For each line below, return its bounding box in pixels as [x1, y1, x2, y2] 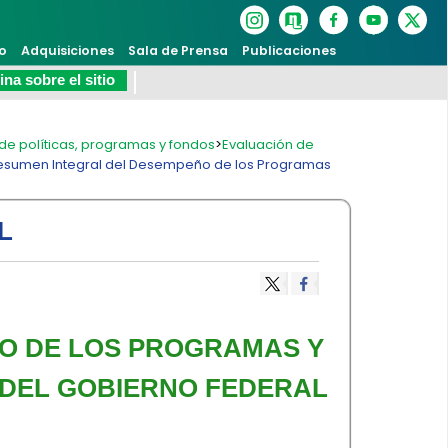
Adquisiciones [20, 42, 114, 59]
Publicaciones [241, 42, 336, 59]
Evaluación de [222, 135, 315, 154]
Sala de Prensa [127, 42, 228, 59]
